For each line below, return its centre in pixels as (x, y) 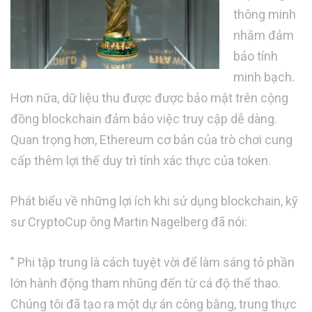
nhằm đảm (264, 35)
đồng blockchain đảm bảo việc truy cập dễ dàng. (144, 118)
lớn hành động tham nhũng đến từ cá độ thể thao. (146, 283)
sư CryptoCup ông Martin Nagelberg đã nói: (129, 221)
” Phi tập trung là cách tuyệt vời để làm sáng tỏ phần (153, 262)
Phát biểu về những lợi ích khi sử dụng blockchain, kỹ (154, 201)
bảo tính (256, 56)
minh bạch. (264, 77)
